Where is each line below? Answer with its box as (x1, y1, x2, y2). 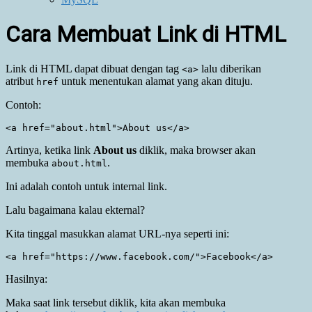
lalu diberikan (198, 62, 261, 75)
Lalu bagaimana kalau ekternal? (6, 203, 145, 216)
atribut (6, 75, 36, 87)
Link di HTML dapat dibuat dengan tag (6, 62, 182, 75)
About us (93, 143, 136, 156)
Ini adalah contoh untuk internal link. (6, 180, 167, 192)
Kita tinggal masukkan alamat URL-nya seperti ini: (6, 227, 229, 240)
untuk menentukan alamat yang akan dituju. (58, 75, 253, 87)
